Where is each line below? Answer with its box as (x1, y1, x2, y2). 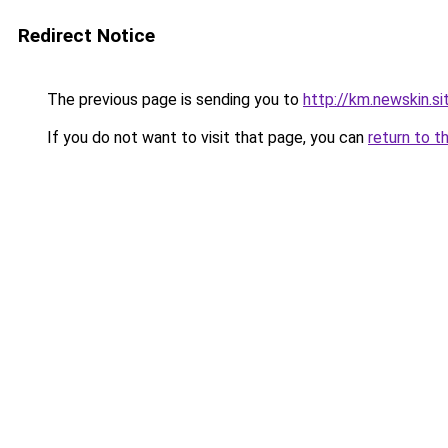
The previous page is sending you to (43, 90, 303, 109)
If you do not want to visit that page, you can (43, 128, 368, 147)
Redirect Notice (18, 24, 155, 47)
